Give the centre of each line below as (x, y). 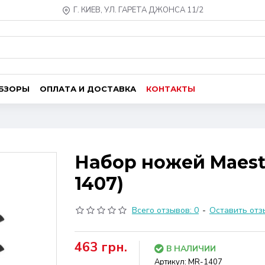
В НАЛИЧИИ (191, 249)
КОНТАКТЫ (171, 88)
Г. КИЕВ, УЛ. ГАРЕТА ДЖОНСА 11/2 (138, 10)
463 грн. (101, 247)
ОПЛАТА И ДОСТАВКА (88, 88)
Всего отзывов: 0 (165, 210)
